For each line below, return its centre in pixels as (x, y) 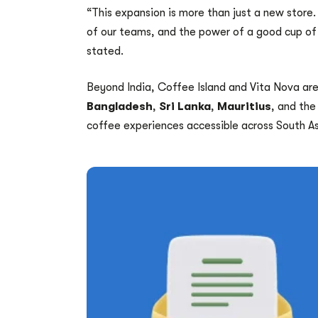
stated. (105, 51)
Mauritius (244, 107)
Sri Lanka (185, 107)
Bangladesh (120, 107)
